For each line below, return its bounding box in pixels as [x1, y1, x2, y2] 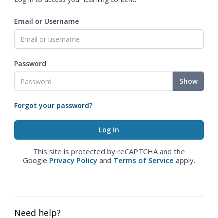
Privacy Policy [49, 155, 97, 165]
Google [23, 155, 49, 165]
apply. [174, 155, 195, 165]
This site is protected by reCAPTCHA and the [33, 146, 185, 156]
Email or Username [14, 17, 79, 26]
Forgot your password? [14, 101, 92, 110]
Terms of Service [113, 155, 174, 165]
